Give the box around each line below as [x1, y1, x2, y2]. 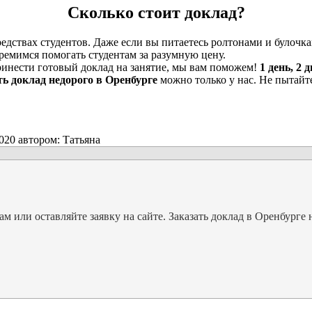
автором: [15, 133, 63, 146]
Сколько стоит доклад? [67, 3, 245, 22]
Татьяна [63, 133, 100, 146]
